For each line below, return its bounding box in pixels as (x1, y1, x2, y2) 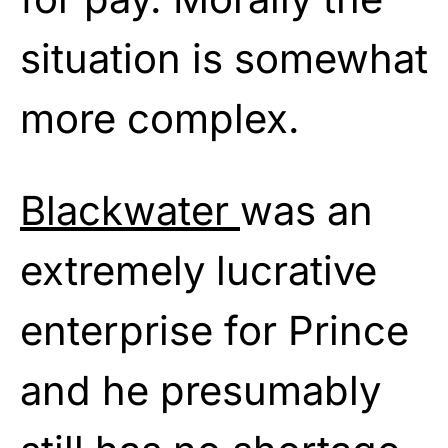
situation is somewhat (20, 34, 428, 84)
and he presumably (20, 366, 381, 416)
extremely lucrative (20, 246, 377, 296)
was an (240, 186, 373, 236)
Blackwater (20, 186, 240, 236)
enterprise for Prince (20, 306, 409, 356)
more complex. (20, 94, 300, 144)
